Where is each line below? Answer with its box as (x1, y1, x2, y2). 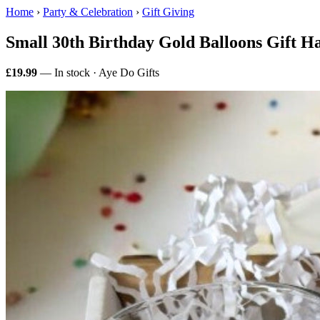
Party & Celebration (43, 6, 133, 18)
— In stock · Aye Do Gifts (37, 66, 159, 79)
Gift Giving (142, 6, 194, 18)
